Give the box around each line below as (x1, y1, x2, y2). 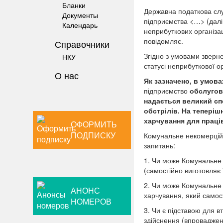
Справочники (55, 37, 110, 50)
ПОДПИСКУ (71, 129, 116, 141)
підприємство (143, 85, 188, 96)
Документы (62, 10, 98, 20)
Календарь (62, 20, 98, 30)
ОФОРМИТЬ (71, 118, 117, 130)
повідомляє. (143, 35, 183, 46)
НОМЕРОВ (71, 196, 112, 208)
